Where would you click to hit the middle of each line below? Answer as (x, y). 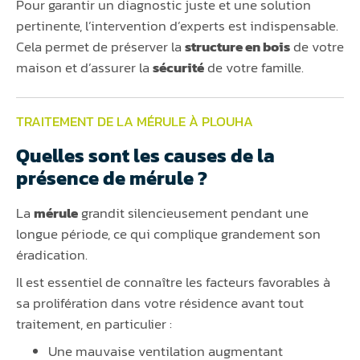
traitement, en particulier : (94, 323)
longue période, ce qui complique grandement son (168, 233)
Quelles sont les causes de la (145, 155)
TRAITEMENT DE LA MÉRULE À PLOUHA (135, 121)
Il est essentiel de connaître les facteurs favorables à (173, 282)
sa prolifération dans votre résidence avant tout (160, 303)
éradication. (52, 254)
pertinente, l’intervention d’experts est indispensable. (177, 25)
